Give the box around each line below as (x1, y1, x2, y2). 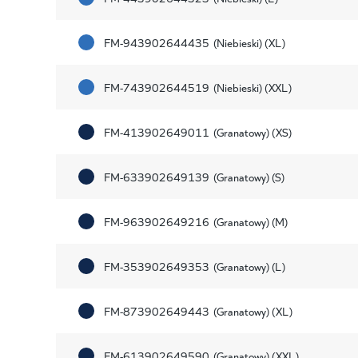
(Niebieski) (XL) (213, 34, 285, 50)
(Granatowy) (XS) (213, 123, 292, 140)
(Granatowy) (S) (213, 168, 284, 185)
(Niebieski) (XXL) (213, 78, 292, 95)
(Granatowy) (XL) (213, 302, 292, 319)
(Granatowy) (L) (213, 257, 285, 274)
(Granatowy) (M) (213, 213, 288, 229)
